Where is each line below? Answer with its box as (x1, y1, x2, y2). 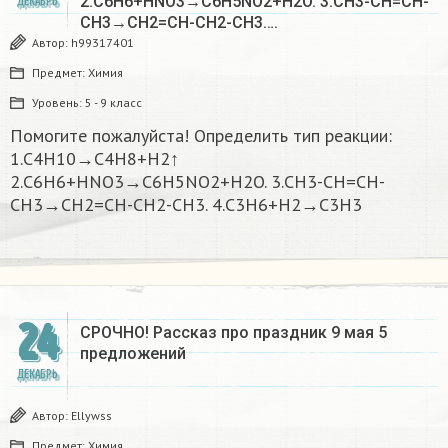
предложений (80, 343, 186, 363)
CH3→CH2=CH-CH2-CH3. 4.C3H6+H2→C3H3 (10, 192, 362, 216)
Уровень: (32, 94, 85, 110)
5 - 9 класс (85, 94, 142, 110)
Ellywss (71, 407, 112, 423)
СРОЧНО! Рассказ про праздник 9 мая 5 (80, 322, 387, 342)
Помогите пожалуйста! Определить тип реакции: (10, 123, 392, 147)
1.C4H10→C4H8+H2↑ (10, 146, 179, 170)
